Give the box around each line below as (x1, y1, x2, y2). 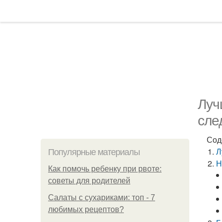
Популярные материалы (48, 147, 140, 157)
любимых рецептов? (48, 205, 124, 214)
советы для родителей (48, 176, 130, 185)
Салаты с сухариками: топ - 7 (48, 193, 155, 202)
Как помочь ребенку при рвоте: (48, 165, 162, 173)
